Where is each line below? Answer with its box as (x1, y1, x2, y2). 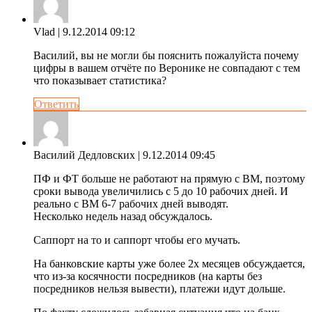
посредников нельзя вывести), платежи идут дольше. (33, 282, 286, 295)
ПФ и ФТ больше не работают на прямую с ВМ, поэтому (33, 172, 305, 185)
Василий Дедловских (33, 148, 135, 161)
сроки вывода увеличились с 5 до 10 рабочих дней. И (33, 185, 288, 197)
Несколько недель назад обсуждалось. (33, 210, 212, 222)
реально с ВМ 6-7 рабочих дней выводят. (33, 197, 228, 210)
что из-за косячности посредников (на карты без (33, 270, 262, 282)
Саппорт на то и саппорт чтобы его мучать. (33, 233, 240, 246)
